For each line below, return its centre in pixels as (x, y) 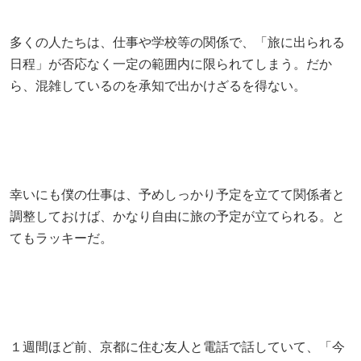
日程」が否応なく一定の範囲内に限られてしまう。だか (171, 64)
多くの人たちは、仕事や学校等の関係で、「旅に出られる (177, 42)
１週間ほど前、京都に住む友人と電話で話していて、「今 (177, 346)
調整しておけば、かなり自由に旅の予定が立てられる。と (177, 216)
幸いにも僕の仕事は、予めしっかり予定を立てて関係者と (177, 194)
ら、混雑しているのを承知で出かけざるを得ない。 (158, 85)
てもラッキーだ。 (61, 238)
